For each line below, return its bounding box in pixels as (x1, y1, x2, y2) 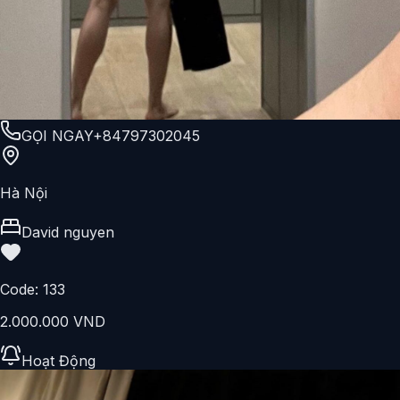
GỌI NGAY (21, 126, 93, 145)
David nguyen (21, 222, 114, 241)
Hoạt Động (21, 351, 96, 370)
